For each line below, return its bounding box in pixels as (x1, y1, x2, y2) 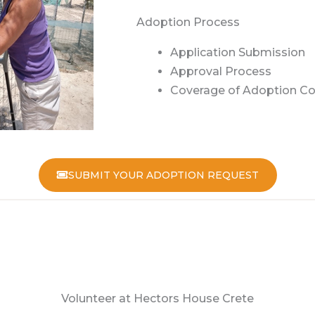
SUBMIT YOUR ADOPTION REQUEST (67, 169, 259, 182)
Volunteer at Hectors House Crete (61, 292, 254, 306)
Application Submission (170, 46, 305, 60)
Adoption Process (136, 15, 240, 30)
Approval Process (170, 65, 271, 79)
